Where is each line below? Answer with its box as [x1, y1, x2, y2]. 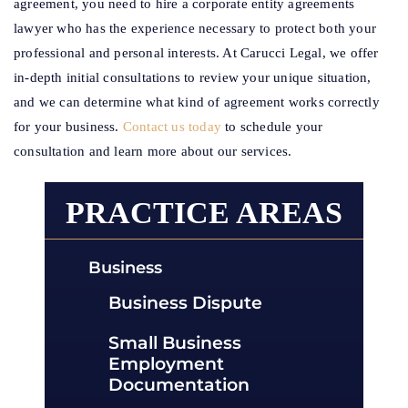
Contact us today [122, 119, 222, 135]
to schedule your [221, 119, 323, 135]
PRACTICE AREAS [66, 196, 342, 230]
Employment [108, 353, 224, 375]
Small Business [108, 332, 241, 354]
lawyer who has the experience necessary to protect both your [14, 21, 377, 36]
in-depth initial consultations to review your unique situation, [14, 70, 372, 86]
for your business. [14, 119, 123, 135]
